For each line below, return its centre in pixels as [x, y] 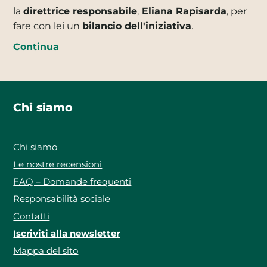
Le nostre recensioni [58, 164]
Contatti [32, 216]
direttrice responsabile [80, 11]
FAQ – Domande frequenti [72, 181]
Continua [36, 46]
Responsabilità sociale [62, 198]
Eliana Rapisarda [183, 11]
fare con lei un [48, 26]
